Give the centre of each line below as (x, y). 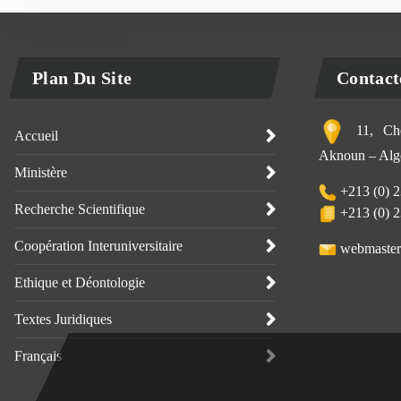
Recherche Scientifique (80, 209)
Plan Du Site (82, 78)
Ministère (41, 172)
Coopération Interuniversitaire (98, 246)
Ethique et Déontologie (80, 282)
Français (38, 356)
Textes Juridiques (63, 319)
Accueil (36, 136)
